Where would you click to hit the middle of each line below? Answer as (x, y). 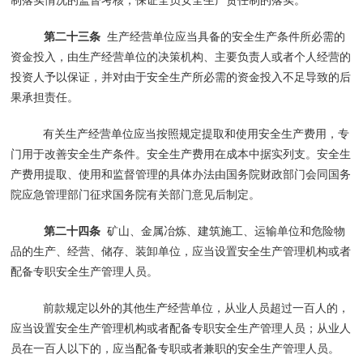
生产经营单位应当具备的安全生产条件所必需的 (222, 36)
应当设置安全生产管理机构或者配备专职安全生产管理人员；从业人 (181, 328)
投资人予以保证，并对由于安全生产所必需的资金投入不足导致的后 (181, 77)
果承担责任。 (45, 97)
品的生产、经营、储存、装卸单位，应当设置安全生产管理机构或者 (181, 251)
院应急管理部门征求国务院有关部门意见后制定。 (136, 194)
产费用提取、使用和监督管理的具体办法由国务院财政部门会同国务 (181, 174)
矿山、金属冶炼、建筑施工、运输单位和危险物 (222, 231)
